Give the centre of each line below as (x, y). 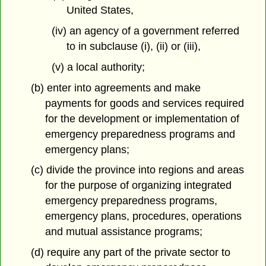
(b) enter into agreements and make (115, 88)
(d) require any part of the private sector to (130, 253)
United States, (100, 10)
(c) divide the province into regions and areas (137, 170)
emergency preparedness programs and (140, 134)
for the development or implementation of (142, 118)
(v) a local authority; (98, 67)
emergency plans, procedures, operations (144, 216)
